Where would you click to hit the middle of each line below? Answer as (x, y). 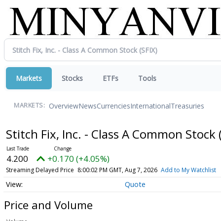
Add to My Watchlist (188, 170)
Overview (64, 106)
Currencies (113, 106)
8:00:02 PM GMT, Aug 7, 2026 (117, 170)
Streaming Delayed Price (40, 170)
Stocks (72, 78)
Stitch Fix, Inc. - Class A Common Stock (112, 134)
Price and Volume (48, 204)
